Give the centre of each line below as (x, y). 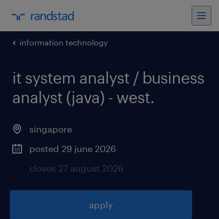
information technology (64, 42)
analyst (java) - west (81, 97)
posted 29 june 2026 (73, 149)
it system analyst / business (108, 77)
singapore (51, 129)
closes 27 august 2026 (76, 168)
